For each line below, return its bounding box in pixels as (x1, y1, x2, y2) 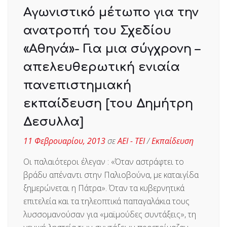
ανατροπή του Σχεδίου (23, 23, 171, 37)
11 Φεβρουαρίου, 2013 (23, 135, 105, 146)
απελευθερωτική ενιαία (23, 60, 180, 74)
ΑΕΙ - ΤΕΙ (118, 135, 145, 146)
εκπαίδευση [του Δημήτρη (23, 96, 193, 110)
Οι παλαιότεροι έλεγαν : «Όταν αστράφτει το (23, 156, 184, 167)
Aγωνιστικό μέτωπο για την (23, 5, 199, 19)
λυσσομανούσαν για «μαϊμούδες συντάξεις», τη (23, 208, 196, 220)
